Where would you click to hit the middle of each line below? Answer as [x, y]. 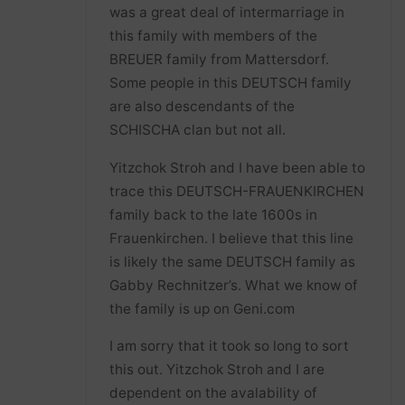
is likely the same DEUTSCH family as [233, 261]
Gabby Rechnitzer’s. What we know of [234, 285]
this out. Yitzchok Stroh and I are [217, 369]
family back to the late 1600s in [214, 214]
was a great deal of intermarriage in [227, 13]
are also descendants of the [202, 107]
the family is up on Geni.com [202, 308]
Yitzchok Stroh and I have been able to [238, 167]
